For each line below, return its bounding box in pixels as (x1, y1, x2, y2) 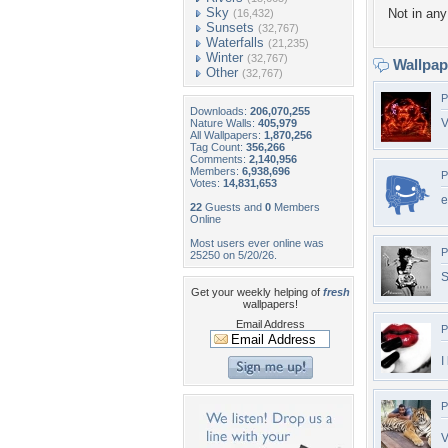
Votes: (190, 177, 223, 189)
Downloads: (190, 105, 250, 117)
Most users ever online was (190, 237, 324, 249)
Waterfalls (206, 35, 264, 50)
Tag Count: (190, 141, 246, 153)
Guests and (202, 201, 265, 213)
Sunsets (206, 20, 254, 35)
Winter (206, 50, 243, 65)
